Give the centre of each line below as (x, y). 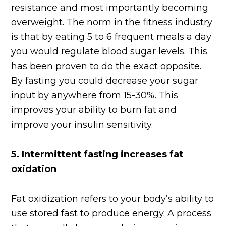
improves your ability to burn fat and (94, 110)
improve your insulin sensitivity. (82, 125)
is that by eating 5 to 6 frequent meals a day (111, 37)
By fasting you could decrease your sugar (105, 81)
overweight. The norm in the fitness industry (112, 22)
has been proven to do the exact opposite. (106, 66)
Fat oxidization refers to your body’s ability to (113, 199)
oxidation (34, 169)
